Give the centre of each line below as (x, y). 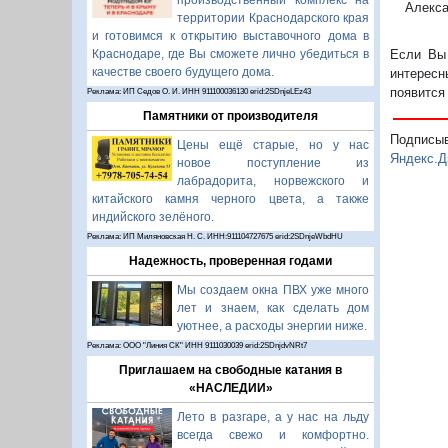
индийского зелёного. (153, 217)
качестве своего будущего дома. (183, 72)
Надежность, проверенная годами (230, 261)
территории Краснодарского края (273, 18)
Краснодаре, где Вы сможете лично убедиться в (230, 54)
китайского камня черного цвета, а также (230, 199)
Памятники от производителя (230, 116)
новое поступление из (273, 163)
